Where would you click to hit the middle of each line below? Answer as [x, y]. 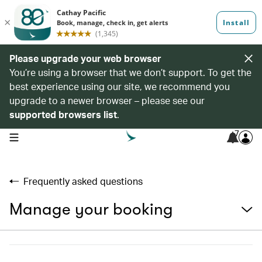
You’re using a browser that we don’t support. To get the [130, 72]
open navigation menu [46, 136]
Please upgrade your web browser [85, 58]
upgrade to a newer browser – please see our [107, 100]
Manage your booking [91, 209]
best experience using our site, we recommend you [120, 86]
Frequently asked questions [83, 181]
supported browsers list [63, 114]
